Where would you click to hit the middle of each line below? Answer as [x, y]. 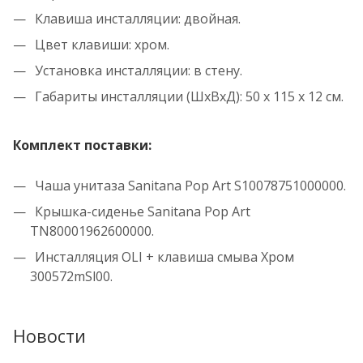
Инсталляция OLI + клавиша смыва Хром [163, 257]
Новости [49, 336]
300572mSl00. [71, 277]
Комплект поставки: [82, 145]
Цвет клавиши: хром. [100, 45]
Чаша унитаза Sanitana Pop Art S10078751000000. [189, 186]
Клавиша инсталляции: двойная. [136, 19]
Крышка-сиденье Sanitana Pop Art [141, 212]
